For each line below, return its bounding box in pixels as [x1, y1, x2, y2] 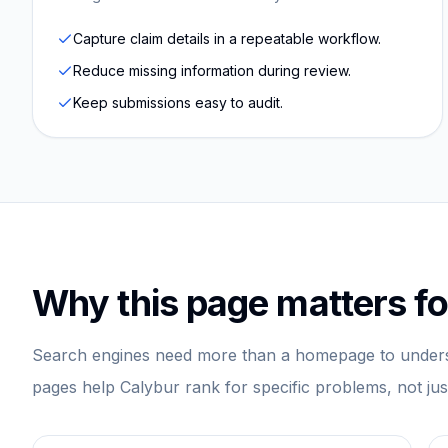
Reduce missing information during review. [73, 62, 351, 79]
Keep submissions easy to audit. [73, 94, 283, 111]
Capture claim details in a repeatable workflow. [73, 30, 381, 47]
